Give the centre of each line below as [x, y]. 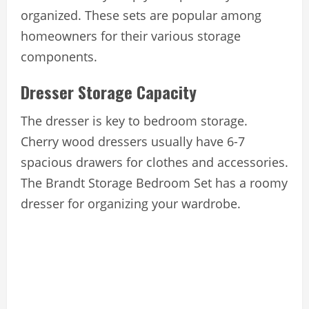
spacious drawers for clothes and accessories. [154, 162]
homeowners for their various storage [131, 36]
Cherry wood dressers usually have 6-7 [133, 141]
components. [59, 56]
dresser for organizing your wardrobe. [131, 203]
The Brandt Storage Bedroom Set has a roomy [154, 182]
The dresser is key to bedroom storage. [134, 120]
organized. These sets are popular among [141, 15]
